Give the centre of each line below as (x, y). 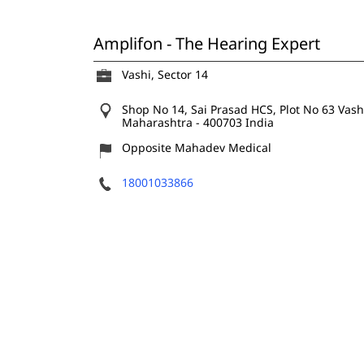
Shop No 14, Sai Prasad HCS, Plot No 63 (228, 109)
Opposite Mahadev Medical (196, 147)
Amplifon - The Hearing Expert (206, 43)
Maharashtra (158, 122)
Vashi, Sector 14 (165, 74)
